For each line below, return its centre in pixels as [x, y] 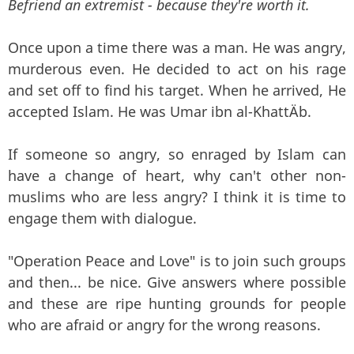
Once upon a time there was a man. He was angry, [177, 47]
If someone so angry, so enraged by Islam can [177, 154]
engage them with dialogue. [102, 218]
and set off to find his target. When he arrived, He [177, 90]
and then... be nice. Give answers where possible [177, 282]
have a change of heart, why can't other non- [177, 175]
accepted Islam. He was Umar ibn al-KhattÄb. [160, 111]
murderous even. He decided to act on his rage [177, 68]
